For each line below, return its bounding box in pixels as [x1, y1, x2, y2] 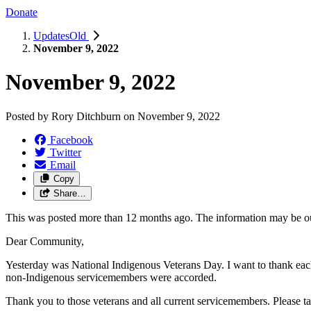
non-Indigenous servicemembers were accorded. [6, 271, 217, 283]
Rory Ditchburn [51, 110, 121, 122]
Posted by [6, 110, 51, 122]
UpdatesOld [33, 29, 89, 42]
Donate [6, 6, 37, 18]
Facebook [50, 133, 93, 146]
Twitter [50, 146, 81, 158]
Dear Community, [6, 235, 84, 247]
